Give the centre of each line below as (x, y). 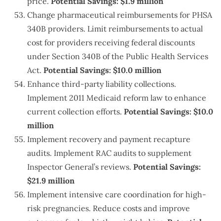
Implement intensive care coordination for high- (117, 195)
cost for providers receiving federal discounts (111, 43)
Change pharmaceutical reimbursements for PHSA (120, 15)
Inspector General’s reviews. (80, 167)
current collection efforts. (75, 112)
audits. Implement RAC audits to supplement (109, 153)
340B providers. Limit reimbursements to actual (115, 29)
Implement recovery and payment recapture (109, 139)
